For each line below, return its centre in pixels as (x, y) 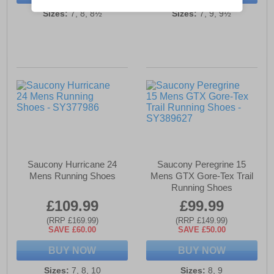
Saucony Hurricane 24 (72, 165)
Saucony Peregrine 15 (202, 165)
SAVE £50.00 (202, 230)
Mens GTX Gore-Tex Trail (202, 176)
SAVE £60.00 (72, 230)
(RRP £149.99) (202, 221)
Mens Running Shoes (72, 176)
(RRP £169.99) (72, 221)
